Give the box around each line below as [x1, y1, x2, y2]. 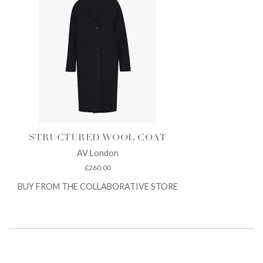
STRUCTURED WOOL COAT [28, 133, 167, 143]
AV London [76, 147, 119, 158]
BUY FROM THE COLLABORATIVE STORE [17, 181, 178, 192]
